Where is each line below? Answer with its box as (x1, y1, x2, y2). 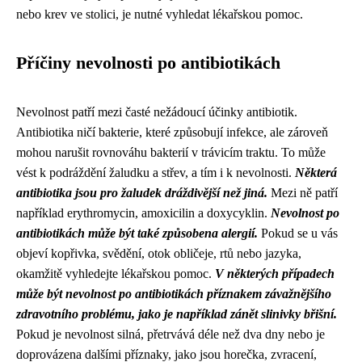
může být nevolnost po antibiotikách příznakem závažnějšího (16, 287, 331, 301)
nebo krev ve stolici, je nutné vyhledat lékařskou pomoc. (16, 7, 303, 21)
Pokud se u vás (258, 226, 338, 240)
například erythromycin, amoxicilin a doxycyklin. (16, 206, 271, 220)
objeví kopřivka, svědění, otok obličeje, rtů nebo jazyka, (16, 246, 301, 260)
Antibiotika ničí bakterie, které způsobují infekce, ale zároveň (16, 125, 328, 139)
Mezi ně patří (267, 186, 338, 200)
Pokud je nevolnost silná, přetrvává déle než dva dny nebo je (16, 327, 325, 341)
